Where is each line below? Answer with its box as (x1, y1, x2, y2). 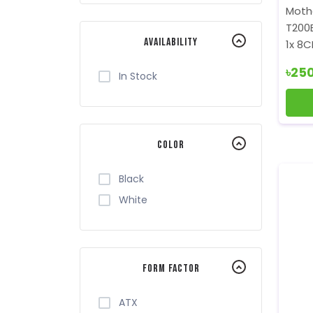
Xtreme (119, 18, 156, 33)
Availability (144, 36, 198, 49)
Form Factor (142, 262, 200, 276)
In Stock (119, 69, 157, 84)
